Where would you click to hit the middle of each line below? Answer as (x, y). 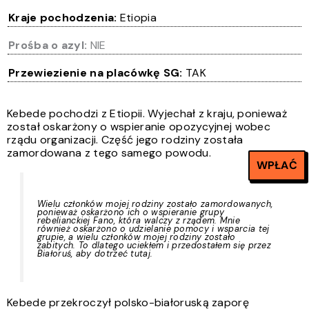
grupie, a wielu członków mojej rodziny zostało (136, 237)
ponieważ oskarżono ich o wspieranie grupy (131, 212)
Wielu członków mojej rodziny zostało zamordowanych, (155, 204)
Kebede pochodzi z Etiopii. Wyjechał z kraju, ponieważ (147, 113)
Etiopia (137, 18)
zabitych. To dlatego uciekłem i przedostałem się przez (154, 245)
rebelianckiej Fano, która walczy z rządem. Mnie (138, 220)
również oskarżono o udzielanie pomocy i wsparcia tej (153, 229)
